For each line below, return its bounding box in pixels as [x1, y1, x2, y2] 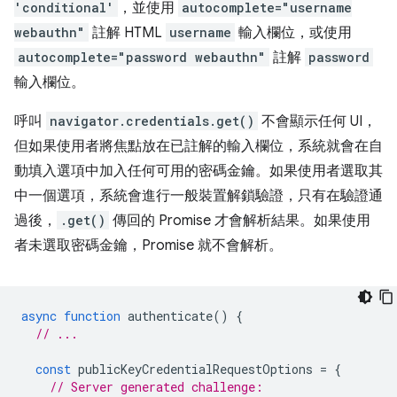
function [64, 307, 121, 324]
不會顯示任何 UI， [258, 113, 377, 130]
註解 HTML [89, 24, 166, 42]
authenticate [128, 307, 213, 324]
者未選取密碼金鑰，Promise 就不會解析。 [14, 237, 283, 254]
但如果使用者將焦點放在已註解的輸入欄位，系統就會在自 [14, 137, 383, 155]
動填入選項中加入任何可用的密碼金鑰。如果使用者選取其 [14, 162, 383, 180]
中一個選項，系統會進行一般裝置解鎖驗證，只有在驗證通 [14, 187, 383, 205]
